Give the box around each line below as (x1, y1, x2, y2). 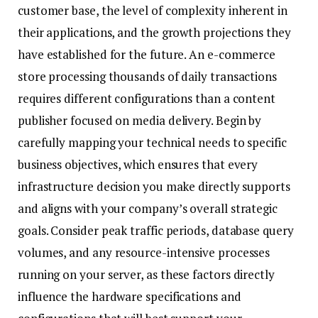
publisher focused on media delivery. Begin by (18, 112, 262, 129)
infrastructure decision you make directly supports (18, 178, 290, 195)
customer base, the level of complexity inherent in (18, 2, 287, 19)
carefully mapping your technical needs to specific (18, 134, 287, 151)
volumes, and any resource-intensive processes (18, 244, 270, 261)
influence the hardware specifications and (18, 288, 241, 305)
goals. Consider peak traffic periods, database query (18, 222, 294, 239)
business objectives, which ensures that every (18, 156, 258, 173)
